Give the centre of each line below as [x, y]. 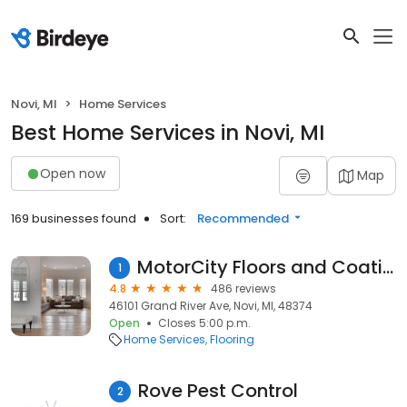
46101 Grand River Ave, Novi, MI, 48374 [211, 306]
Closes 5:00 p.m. [204, 323]
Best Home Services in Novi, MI [168, 133]
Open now [73, 173]
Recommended [243, 218]
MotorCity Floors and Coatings [388, 267]
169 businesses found [74, 218]
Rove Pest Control [218, 391]
